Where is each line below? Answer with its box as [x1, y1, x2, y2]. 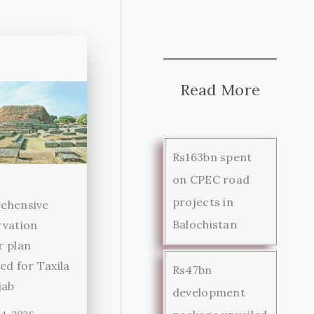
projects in [172, 194, 234, 209]
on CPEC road [172, 172, 250, 186]
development [172, 285, 246, 299]
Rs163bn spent [172, 149, 252, 164]
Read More [179, 79, 261, 100]
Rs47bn [172, 262, 212, 277]
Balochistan [172, 217, 238, 231]
